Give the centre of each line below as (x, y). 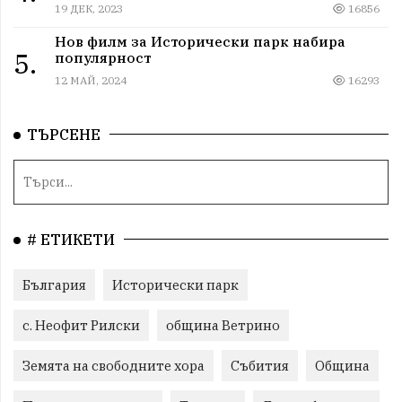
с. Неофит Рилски (81, 326)
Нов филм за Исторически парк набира (200, 42)
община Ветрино (223, 326)
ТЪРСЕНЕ (64, 135)
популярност (102, 58)
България (54, 285)
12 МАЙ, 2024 (90, 81)
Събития (260, 366)
